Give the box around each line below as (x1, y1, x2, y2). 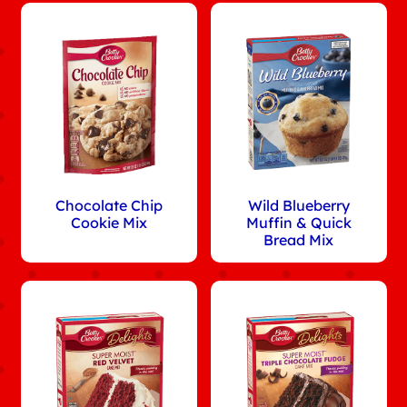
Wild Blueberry (247, 196, 350, 215)
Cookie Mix (70, 213, 147, 233)
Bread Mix (263, 231, 333, 250)
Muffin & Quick (245, 213, 352, 233)
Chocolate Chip (55, 196, 163, 215)
